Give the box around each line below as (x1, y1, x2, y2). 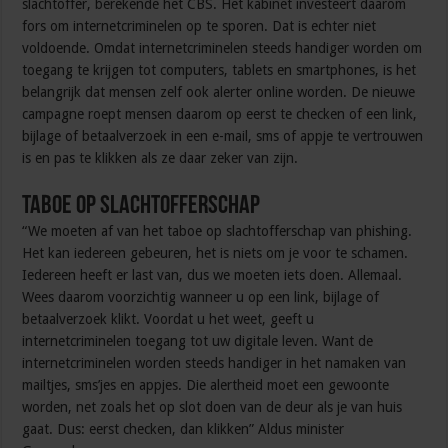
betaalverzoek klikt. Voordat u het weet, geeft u (22, 311, 315, 328)
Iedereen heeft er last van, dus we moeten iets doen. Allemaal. (22, 267, 403, 284)
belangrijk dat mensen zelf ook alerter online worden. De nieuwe (22, 84, 416, 101)
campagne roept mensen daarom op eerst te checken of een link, (22, 106, 418, 123)
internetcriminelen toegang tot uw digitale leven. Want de (22, 333, 374, 350)
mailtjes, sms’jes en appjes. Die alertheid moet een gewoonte (22, 377, 390, 394)
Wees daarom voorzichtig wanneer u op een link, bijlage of (22, 289, 380, 306)
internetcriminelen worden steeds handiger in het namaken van (22, 355, 407, 372)
